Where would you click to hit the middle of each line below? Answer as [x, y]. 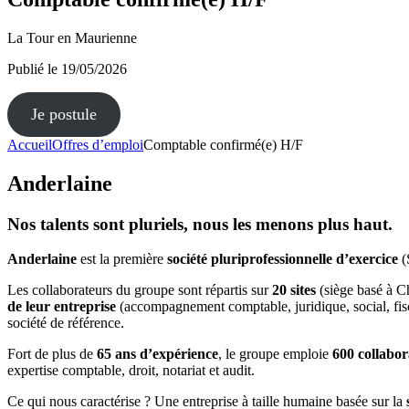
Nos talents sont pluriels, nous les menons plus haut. [200, 224]
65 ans [118, 354]
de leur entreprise [63, 307]
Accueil [30, 144]
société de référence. [66, 323]
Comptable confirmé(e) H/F [223, 144]
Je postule [63, 114]
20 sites [292, 290]
